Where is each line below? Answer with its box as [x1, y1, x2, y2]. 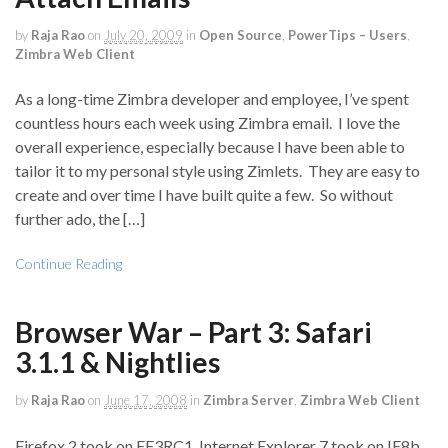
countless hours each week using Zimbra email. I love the [15, 113, 400, 133]
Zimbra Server [203, 392, 294, 409]
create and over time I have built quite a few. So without [15, 185, 393, 205]
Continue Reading [15, 255, 122, 273]
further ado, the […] [15, 209, 145, 229]
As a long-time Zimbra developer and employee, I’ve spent [15, 89, 409, 109]
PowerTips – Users [288, 27, 407, 44]
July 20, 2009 [104, 27, 183, 44]
